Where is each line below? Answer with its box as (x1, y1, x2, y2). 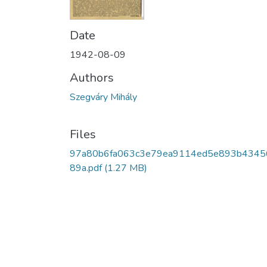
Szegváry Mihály (70, 90, 137, 104)
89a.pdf (70, 161, 102, 175)
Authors (70, 69, 114, 86)
